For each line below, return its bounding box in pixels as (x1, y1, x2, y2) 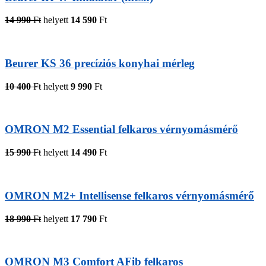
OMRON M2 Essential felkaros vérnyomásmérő (5, 123, 238, 136)
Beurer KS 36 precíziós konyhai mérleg (5, 57, 195, 70)
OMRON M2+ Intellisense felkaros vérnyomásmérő (5, 189, 254, 202)
